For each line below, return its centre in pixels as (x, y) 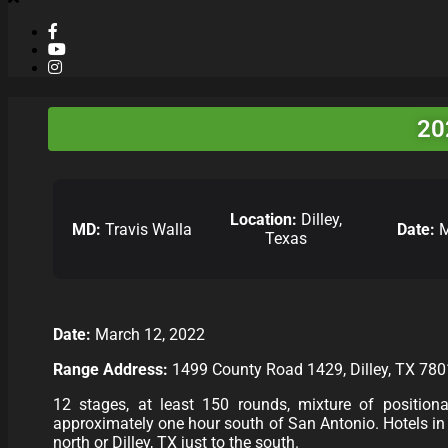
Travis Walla (146, 229)
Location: (264, 220)
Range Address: (112, 370)
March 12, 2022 (150, 335)
